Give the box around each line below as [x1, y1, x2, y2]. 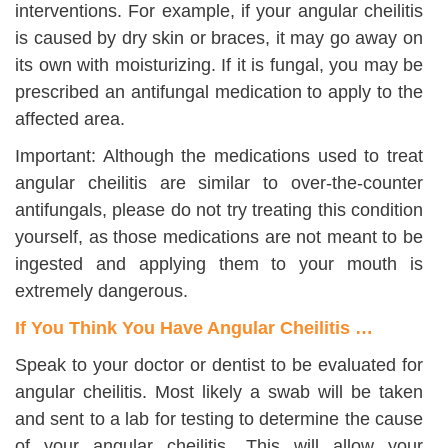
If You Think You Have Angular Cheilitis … [15, 318, 373, 338]
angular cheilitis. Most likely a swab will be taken [15, 382, 423, 402]
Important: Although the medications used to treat [15, 146, 423, 166]
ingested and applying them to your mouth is [15, 254, 423, 274]
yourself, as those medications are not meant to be [15, 227, 423, 247]
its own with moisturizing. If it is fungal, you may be [15, 55, 423, 75]
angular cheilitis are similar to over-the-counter [15, 173, 423, 193]
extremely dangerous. [15, 281, 188, 301]
